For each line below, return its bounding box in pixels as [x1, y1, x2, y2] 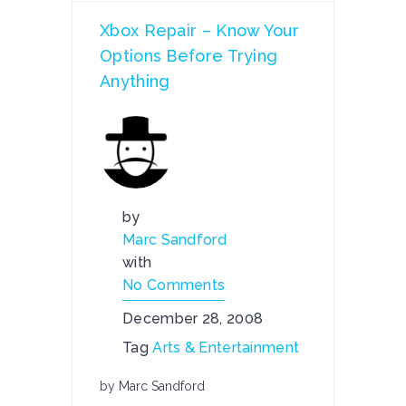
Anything [100, 72, 170, 91]
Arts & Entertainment [152, 339, 300, 356]
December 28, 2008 [122, 310, 264, 327]
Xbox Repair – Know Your [100, 21, 299, 40]
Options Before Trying [100, 46, 278, 65]
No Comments [122, 276, 226, 294]
